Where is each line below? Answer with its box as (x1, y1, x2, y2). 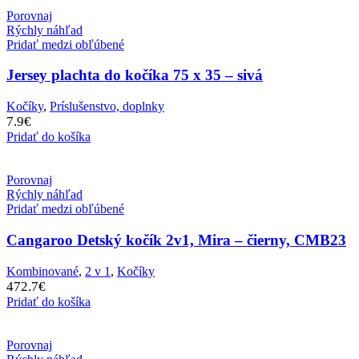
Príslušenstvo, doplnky (50, 99, 164, 114)
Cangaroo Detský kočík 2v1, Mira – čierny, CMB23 (6, 231, 346, 248)
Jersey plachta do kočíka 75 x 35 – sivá (6, 67, 263, 84)
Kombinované (6, 264, 79, 278)
